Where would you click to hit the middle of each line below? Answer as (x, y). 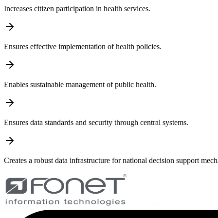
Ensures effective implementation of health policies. (83, 46)
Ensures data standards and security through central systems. (96, 122)
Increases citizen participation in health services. (77, 8)
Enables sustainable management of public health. (80, 84)
